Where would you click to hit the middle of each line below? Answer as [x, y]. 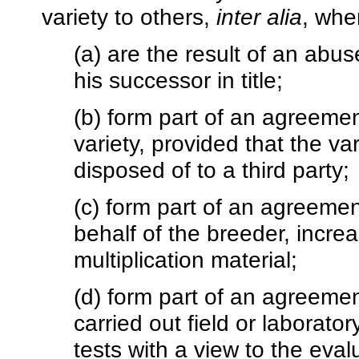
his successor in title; [178, 81]
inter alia [259, 17]
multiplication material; [186, 260]
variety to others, [129, 17]
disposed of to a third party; [212, 170]
